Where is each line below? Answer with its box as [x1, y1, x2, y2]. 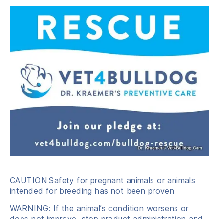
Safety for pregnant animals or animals [49, 175, 196, 185]
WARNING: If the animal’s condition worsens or [10, 203, 189, 213]
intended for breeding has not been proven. [10, 185, 176, 196]
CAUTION [10, 175, 47, 185]
